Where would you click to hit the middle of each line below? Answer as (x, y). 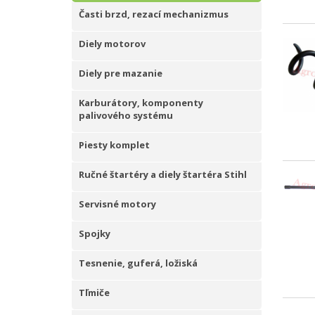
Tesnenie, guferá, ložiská (138, 263)
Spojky (95, 233)
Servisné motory (117, 204)
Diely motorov (112, 44)
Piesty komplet (114, 145)
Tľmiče (94, 292)
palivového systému (126, 115)
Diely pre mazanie (121, 73)
